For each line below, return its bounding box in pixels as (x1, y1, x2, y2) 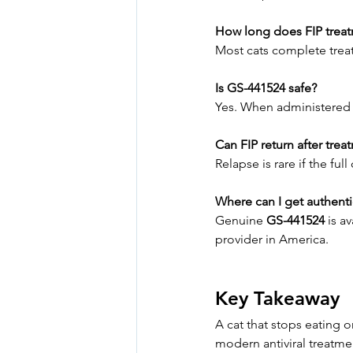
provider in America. (215, 232, 329, 247)
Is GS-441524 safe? (215, 80, 317, 96)
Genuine (215, 213, 266, 229)
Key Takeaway (215, 287, 340, 310)
